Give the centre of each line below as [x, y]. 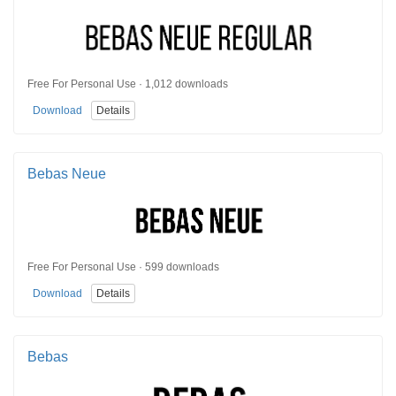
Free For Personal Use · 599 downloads [123, 267]
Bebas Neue [67, 173]
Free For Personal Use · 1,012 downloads [128, 84]
